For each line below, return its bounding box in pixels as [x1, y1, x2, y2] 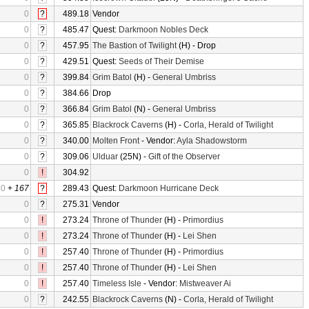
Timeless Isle [92, 279, 141, 288]
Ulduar [92, 152, 118, 161]
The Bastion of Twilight [92, 41, 177, 50]
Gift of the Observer [148, 152, 220, 161]
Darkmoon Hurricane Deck [119, 183, 219, 193]
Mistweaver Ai [179, 279, 231, 288]
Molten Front [92, 136, 139, 146]
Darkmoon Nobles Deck [119, 25, 208, 34]
